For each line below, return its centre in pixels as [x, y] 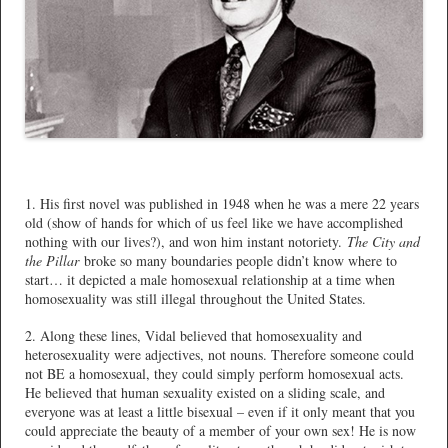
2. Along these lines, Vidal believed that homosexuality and [193, 336]
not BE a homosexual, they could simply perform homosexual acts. [214, 374]
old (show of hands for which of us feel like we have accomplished [214, 222]
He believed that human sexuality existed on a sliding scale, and [205, 393]
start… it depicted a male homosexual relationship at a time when [210, 279]
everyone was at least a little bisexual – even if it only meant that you [220, 412]
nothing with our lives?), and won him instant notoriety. [186, 241]
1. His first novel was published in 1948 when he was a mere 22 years [222, 203]
